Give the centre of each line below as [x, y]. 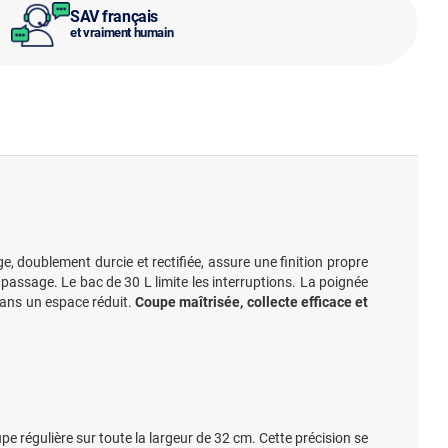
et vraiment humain [122, 32]
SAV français [114, 16]
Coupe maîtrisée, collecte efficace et [252, 302]
